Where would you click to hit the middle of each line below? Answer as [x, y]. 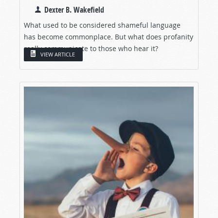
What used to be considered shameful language [102, 25]
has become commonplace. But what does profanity [109, 36]
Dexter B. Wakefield [74, 9]
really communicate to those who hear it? [91, 48]
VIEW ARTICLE [58, 54]
